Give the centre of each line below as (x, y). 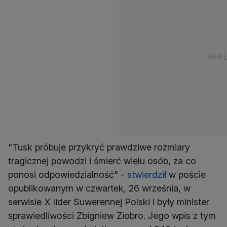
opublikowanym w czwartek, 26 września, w (99, 188)
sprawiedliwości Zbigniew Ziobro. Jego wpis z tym (112, 216)
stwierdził (147, 175)
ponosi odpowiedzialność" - (68, 175)
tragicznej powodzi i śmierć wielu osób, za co (102, 161)
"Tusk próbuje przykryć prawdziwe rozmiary (99, 147)
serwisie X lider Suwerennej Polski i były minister (109, 202)
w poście (186, 175)
